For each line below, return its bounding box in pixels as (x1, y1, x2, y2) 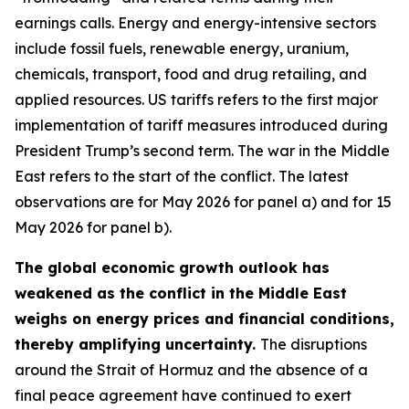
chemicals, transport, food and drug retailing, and (15, 65, 367, 83)
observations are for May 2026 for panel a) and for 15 (15, 193, 392, 211)
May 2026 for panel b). (15, 218, 172, 236)
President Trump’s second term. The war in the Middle (15, 142, 390, 160)
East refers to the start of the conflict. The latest (15, 167, 349, 185)
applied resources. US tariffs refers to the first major (15, 90, 378, 109)
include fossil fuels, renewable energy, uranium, (15, 39, 349, 58)
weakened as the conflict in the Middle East (15, 284, 347, 302)
